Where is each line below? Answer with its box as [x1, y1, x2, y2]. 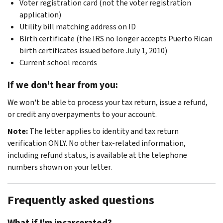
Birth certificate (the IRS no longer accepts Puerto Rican [19, 33, 213, 44]
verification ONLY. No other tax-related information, [7, 137, 186, 148]
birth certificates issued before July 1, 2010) [19, 45, 167, 56]
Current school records [19, 57, 97, 68]
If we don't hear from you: [7, 78, 118, 91]
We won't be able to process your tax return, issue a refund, [7, 97, 208, 108]
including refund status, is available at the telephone [7, 149, 187, 160]
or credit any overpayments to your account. [7, 109, 157, 119]
